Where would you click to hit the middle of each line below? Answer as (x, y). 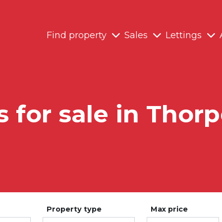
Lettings (184, 35)
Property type (74, 209)
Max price (169, 209)
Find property (77, 35)
